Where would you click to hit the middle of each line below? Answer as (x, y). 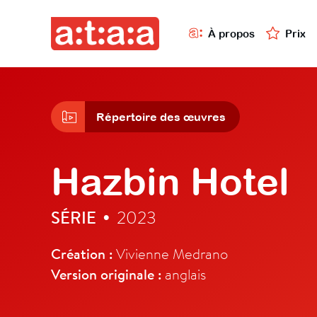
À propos (231, 33)
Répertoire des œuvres (161, 117)
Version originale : (106, 275)
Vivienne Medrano (170, 254)
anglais (184, 274)
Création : (82, 254)
